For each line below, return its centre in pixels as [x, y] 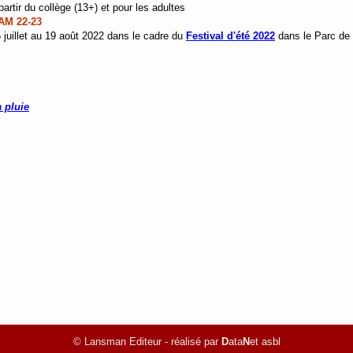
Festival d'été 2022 [230, 35]
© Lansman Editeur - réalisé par [147, 342]
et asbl [265, 342]
